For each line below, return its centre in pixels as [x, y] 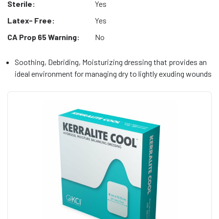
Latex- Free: [31, 20]
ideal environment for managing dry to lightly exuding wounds [113, 74]
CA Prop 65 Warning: [44, 37]
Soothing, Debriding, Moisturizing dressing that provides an [111, 62]
